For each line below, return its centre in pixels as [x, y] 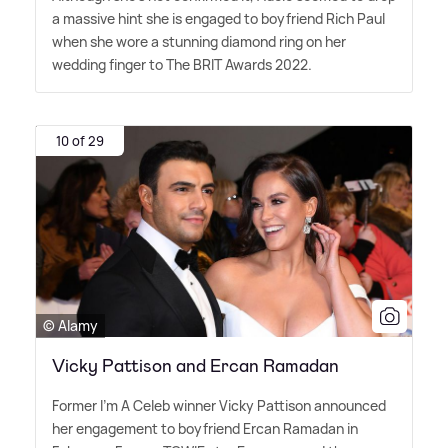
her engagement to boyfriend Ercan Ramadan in [205, 428]
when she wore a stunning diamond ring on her [199, 42]
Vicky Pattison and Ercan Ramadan [195, 365]
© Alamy [70, 325]
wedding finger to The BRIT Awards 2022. [182, 65]
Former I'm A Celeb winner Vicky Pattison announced [219, 405]
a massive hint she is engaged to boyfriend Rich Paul [218, 19]
